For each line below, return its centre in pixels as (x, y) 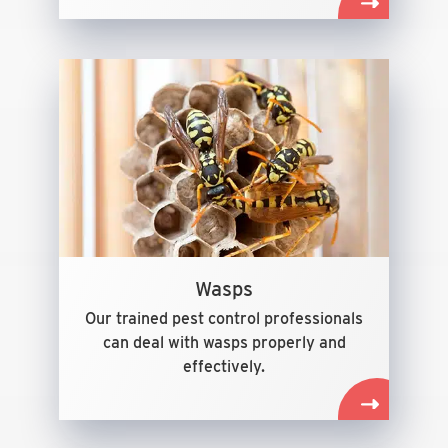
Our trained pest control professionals (224, 318)
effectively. (224, 366)
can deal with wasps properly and (224, 342)
